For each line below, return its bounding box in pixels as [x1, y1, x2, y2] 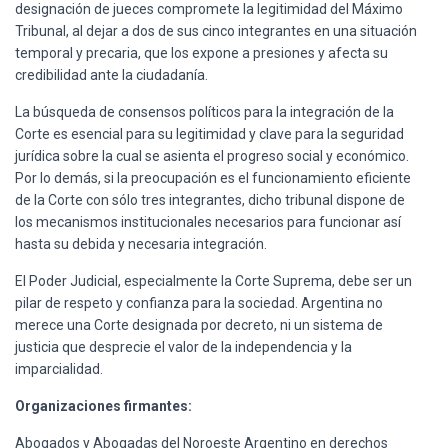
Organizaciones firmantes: [15, 397, 192, 414]
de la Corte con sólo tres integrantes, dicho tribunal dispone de [15, 191, 405, 208]
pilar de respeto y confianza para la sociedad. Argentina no [15, 294, 383, 311]
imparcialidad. [15, 360, 106, 377]
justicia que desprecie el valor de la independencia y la [15, 338, 352, 355]
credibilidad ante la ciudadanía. [15, 66, 211, 83]
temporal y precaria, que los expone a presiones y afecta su [15, 44, 388, 61]
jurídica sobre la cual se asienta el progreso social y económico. [15, 147, 409, 164]
